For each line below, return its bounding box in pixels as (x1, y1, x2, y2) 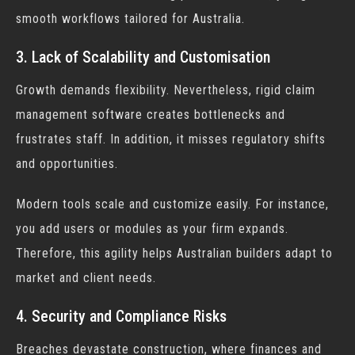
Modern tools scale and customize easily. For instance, (16, 197, 329, 212)
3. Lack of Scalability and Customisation (16, 48, 270, 67)
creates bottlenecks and (143, 107, 285, 122)
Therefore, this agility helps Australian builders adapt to (16, 246, 333, 261)
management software (16, 107, 143, 122)
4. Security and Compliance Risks (16, 307, 227, 326)
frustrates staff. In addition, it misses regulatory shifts (16, 132, 326, 147)
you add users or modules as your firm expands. (16, 221, 288, 236)
